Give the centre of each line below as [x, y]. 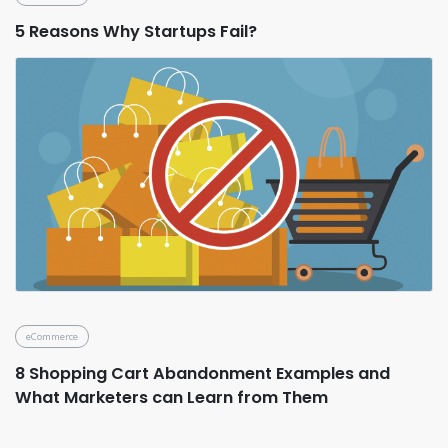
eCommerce [52, 336]
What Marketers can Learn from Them [171, 398]
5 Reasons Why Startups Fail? [136, 32]
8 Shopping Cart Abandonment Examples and [202, 374]
